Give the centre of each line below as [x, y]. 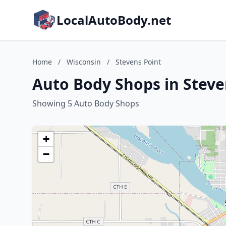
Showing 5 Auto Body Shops [86, 103]
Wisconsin [84, 62]
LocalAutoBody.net [114, 20]
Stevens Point [138, 62]
